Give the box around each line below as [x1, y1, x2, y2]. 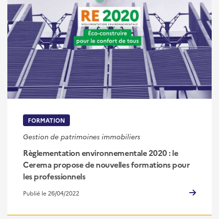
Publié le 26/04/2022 [23, 189, 79, 197]
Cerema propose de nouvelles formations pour [23, 159, 190, 170]
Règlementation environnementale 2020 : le [23, 147, 178, 158]
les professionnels [23, 171, 86, 182]
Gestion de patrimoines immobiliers [23, 131, 140, 142]
